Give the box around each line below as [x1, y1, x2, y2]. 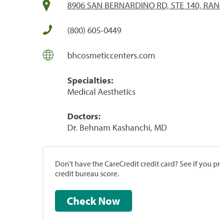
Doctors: [67, 110, 101, 122]
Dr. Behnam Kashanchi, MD [67, 121, 167, 133]
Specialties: [67, 74, 113, 86]
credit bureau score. [55, 168, 119, 178]
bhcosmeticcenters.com [67, 49, 155, 61]
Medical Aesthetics [67, 85, 136, 97]
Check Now [98, 193, 120, 208]
